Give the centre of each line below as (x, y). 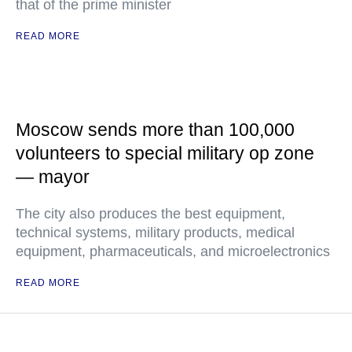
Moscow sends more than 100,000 (155, 130)
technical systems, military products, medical (155, 233)
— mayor (53, 177)
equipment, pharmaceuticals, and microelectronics (173, 251)
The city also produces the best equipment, (150, 214)
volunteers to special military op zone (165, 153)
